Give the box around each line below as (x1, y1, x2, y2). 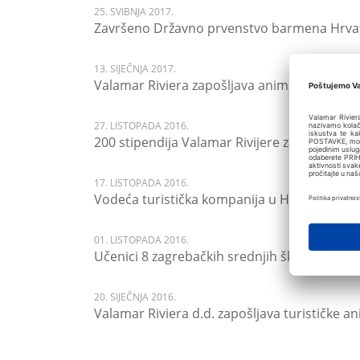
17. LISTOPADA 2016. (94, 176, 189, 190)
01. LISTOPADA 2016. (94, 233, 189, 247)
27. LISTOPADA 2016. (94, 119, 189, 133)
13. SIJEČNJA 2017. (94, 62, 176, 76)
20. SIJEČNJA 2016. (94, 290, 176, 304)
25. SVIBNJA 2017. (94, 5, 174, 18)
